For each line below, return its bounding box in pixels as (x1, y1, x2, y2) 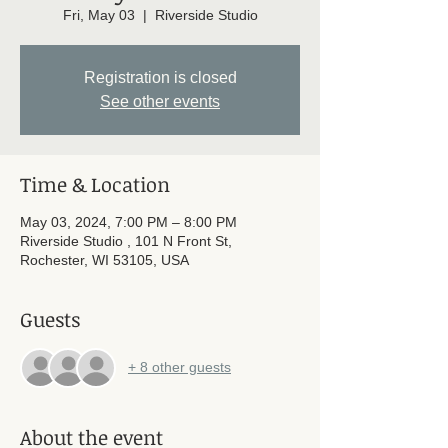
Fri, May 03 (62, 6, 135, 23)
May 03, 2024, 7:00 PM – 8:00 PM (20, 213, 237, 230)
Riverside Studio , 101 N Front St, (20, 232, 232, 249)
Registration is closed (83, 68, 237, 86)
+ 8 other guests (128, 359, 231, 376)
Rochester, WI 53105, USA (20, 251, 189, 268)
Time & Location (20, 169, 170, 198)
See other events (100, 92, 220, 110)
